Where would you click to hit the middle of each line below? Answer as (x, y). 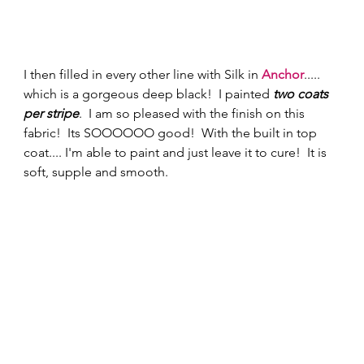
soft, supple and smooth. (98, 171)
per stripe (52, 113)
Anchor (283, 74)
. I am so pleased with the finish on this (194, 113)
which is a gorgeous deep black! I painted (149, 93)
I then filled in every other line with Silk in (143, 74)
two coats (303, 93)
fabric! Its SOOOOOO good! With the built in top (172, 132)
